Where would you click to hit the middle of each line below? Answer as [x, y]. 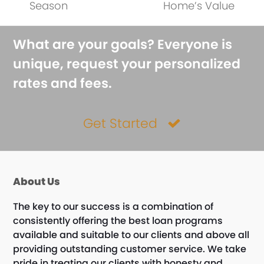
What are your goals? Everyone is [123, 44]
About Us [37, 181]
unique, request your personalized [127, 64]
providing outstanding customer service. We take [130, 249]
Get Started [121, 123]
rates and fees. [63, 83]
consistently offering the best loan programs [118, 220]
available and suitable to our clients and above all [131, 235]
